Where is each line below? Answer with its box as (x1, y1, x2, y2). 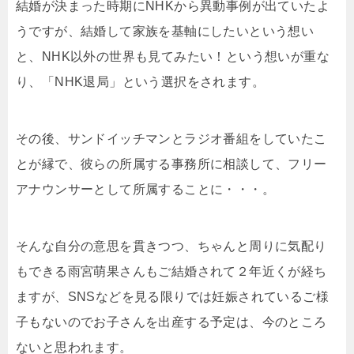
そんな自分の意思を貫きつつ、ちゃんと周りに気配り (16, 239, 327, 253)
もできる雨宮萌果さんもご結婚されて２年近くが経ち (16, 265, 327, 278)
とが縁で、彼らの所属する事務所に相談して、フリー (16, 157, 327, 171)
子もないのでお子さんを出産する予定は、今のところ (16, 315, 327, 329)
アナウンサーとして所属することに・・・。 (16, 183, 275, 196)
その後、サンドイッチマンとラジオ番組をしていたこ (16, 132, 327, 145)
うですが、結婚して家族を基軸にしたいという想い (16, 24, 314, 38)
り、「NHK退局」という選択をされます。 (16, 75, 265, 88)
